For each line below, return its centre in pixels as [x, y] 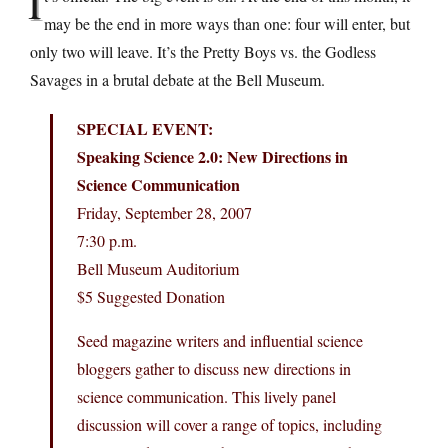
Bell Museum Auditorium [158, 268]
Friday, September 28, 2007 [164, 212]
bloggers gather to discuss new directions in [214, 368]
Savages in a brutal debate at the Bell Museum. [177, 79]
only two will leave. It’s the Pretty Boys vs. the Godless [203, 51]
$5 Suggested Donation [151, 296]
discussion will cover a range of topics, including [229, 424]
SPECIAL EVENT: [145, 128]
